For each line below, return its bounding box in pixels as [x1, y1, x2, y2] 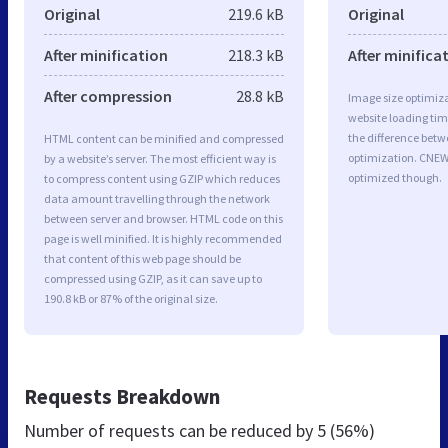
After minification [44, 44, 168, 65]
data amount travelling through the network [44, 190, 270, 206]
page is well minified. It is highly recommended [44, 230, 282, 246]
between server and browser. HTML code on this [44, 210, 283, 226]
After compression [44, 85, 172, 106]
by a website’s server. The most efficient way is [44, 150, 276, 166]
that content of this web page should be [44, 250, 241, 266]
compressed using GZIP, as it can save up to [44, 270, 262, 286]
